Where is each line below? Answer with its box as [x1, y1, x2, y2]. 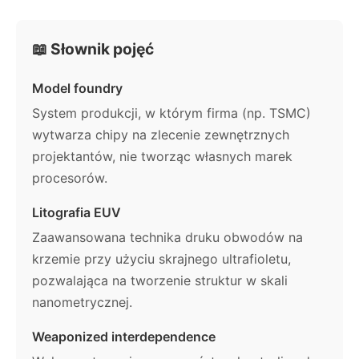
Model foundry [32, 79, 123, 96]
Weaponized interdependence [32, 328, 216, 345]
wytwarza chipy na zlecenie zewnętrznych [32, 126, 289, 143]
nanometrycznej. [32, 293, 132, 310]
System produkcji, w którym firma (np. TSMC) [32, 104, 311, 121]
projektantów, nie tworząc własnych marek [32, 147, 292, 164]
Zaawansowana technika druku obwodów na [32, 228, 303, 245]
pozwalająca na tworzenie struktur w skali [32, 272, 288, 288]
